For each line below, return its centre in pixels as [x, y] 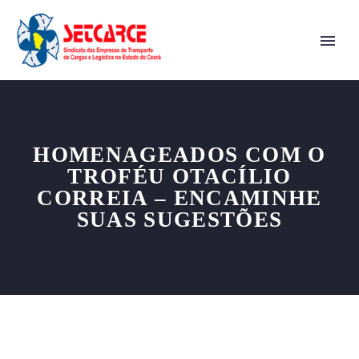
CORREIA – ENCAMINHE [179, 198]
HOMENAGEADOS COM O [179, 155]
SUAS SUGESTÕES [179, 220]
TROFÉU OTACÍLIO [179, 176]
